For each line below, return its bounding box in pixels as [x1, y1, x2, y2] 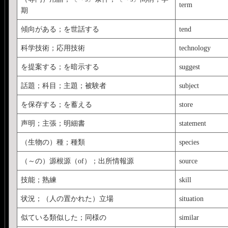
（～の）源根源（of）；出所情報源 [20, 156, 134, 165]
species [179, 137, 199, 146]
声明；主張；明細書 [20, 119, 85, 127]
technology [179, 43, 211, 52]
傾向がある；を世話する [20, 24, 99, 33]
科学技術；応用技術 [20, 43, 85, 52]
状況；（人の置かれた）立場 [20, 194, 113, 203]
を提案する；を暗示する [20, 62, 99, 71]
